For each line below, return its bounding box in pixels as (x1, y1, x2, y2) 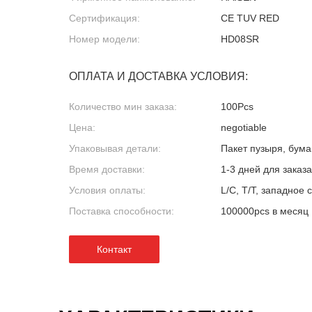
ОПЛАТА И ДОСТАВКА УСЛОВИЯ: (69, 70, 248, 82)
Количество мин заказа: (69, 101, 177, 112)
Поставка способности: (69, 205, 174, 217)
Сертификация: (69, 13, 140, 24)
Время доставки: (69, 164, 145, 175)
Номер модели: (69, 33, 140, 45)
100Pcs (220, 101, 253, 112)
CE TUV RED (220, 13, 279, 24)
